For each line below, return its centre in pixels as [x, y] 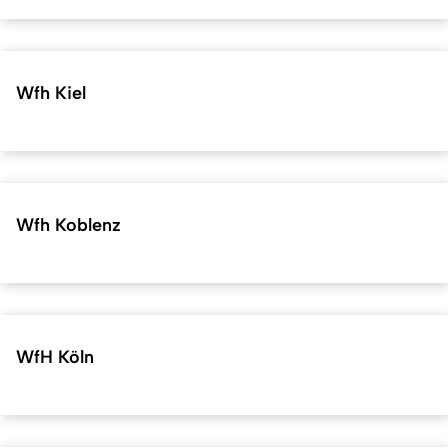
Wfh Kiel [51, 93]
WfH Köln [55, 356]
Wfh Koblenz [68, 225]
